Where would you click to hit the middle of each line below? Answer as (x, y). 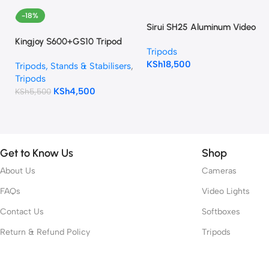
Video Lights (226, 191)
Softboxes (221, 211)
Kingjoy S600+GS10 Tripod (68, 41)
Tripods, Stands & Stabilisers (73, 66)
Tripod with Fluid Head (191, 39)
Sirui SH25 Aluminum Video (201, 27)
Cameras (219, 171)
